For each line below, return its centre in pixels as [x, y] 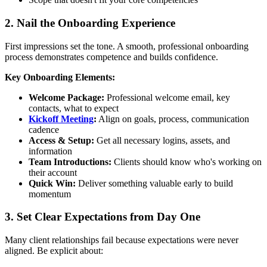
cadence [44, 129]
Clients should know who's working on [187, 162]
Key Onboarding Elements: [60, 77]
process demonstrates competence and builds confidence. [111, 57]
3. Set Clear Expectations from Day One [103, 217]
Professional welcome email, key [167, 97]
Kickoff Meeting [61, 119]
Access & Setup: [61, 140]
